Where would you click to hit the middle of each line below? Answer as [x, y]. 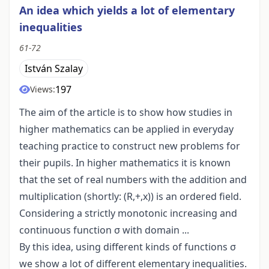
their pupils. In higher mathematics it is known [125, 163]
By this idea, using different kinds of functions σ [128, 247]
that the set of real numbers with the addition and [133, 180]
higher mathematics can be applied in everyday [126, 129]
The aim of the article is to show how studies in [126, 113]
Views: [43, 89]
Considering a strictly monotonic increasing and [128, 213]
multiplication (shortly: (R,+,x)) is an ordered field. [130, 197]
